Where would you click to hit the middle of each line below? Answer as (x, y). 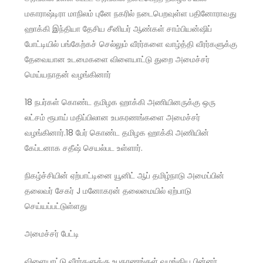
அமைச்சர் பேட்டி (52, 234)
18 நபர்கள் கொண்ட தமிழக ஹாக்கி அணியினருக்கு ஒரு (120, 102)
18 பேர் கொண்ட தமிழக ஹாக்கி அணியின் (138, 133)
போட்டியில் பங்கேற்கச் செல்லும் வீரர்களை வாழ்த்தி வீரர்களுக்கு (131, 44)
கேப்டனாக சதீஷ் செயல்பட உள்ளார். (84, 148)
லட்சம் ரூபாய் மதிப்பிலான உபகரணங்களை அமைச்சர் (113, 118)
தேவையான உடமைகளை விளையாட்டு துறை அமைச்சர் (117, 60)
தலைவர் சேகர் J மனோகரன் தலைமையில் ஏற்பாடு (108, 191)
